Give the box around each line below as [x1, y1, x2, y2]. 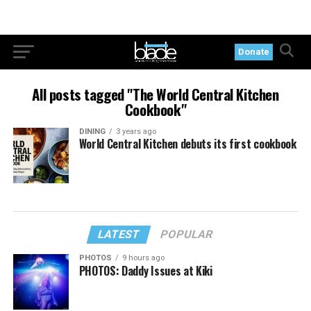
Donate [238, 47, 270, 57]
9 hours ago [121, 253, 165, 262]
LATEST [96, 228, 142, 241]
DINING [78, 127, 106, 136]
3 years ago [115, 127, 156, 136]
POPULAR [159, 228, 215, 241]
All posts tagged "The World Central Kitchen [32, 83, 279, 105]
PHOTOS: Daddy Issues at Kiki [78, 262, 212, 279]
